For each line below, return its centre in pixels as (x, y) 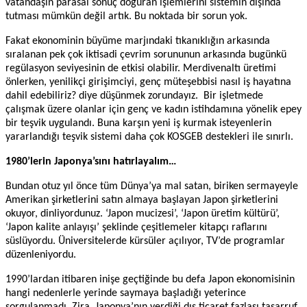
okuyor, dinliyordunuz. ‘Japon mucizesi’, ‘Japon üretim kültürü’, (143, 213)
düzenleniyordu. (41, 255)
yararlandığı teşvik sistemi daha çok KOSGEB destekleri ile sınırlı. (149, 137)
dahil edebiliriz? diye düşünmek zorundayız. (102, 96)
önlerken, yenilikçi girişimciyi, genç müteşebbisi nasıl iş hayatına (148, 82)
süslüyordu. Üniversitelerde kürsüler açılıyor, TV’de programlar (145, 241)
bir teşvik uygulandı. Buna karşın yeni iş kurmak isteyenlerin (138, 123)
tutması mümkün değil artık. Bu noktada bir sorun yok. (126, 16)
